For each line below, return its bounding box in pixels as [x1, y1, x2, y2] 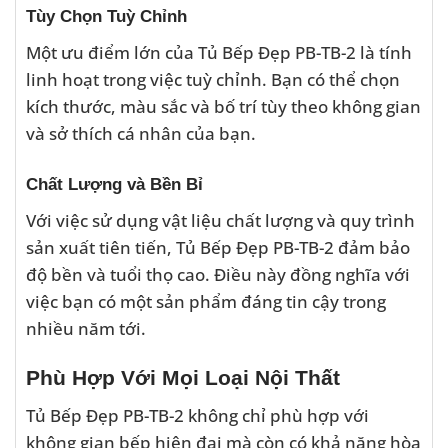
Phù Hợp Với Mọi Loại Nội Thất [26, 366, 340, 390]
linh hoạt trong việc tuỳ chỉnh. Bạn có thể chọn [26, 67, 400, 92]
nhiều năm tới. [26, 315, 146, 340]
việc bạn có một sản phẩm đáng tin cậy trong [26, 288, 386, 313]
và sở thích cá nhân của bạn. [26, 121, 256, 146]
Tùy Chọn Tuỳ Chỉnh [26, 6, 187, 27]
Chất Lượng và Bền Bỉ [26, 173, 203, 194]
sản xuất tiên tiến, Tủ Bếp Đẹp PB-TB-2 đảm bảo [26, 234, 410, 259]
